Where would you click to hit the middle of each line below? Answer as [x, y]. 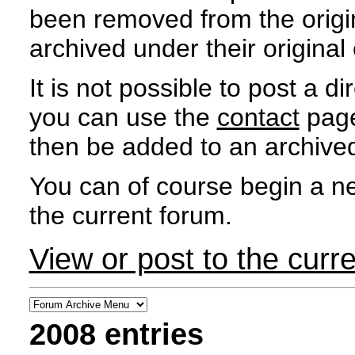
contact [258, 117]
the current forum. [130, 216]
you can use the [123, 117]
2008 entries [116, 334]
